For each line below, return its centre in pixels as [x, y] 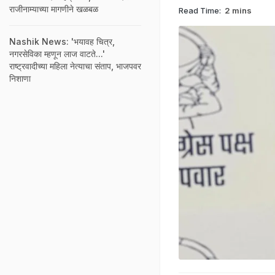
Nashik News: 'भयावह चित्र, [62, 41]
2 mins [238, 10]
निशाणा [20, 78]
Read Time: [200, 10]
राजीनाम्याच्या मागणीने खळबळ [54, 9]
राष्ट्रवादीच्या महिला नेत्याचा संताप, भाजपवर [75, 66]
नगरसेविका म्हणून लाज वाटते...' [57, 54]
